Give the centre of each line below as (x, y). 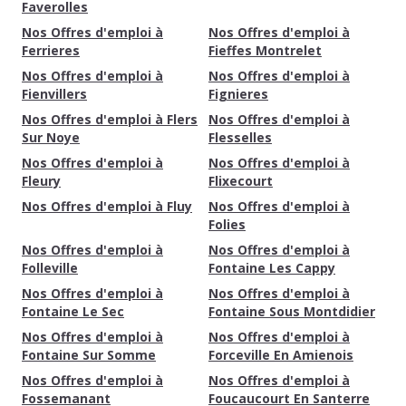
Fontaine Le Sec (73, 311)
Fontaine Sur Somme (89, 355)
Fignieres (238, 94)
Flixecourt (241, 181)
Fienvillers (54, 94)
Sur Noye (51, 137)
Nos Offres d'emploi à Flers (110, 119)
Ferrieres (51, 50)
